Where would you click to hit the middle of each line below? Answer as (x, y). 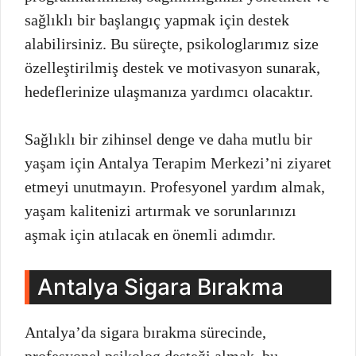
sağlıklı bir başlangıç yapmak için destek (157, 19)
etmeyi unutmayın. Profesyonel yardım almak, (175, 186)
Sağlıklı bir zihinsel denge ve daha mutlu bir (168, 139)
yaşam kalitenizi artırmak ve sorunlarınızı (161, 210)
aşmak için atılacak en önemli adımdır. (150, 234)
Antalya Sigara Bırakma (161, 286)
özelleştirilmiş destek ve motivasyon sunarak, (172, 67)
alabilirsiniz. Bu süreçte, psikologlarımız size (172, 43)
